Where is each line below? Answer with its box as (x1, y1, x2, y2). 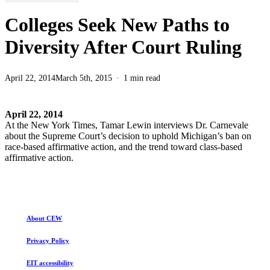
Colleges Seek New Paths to (5, 13, 230, 36)
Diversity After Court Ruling (5, 36, 242, 58)
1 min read (124, 73, 160, 83)
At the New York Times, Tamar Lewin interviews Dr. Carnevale (5, 119, 248, 130)
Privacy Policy (26, 237, 69, 245)
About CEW (26, 215, 62, 222)
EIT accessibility (26, 259, 74, 267)
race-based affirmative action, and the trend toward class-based (5, 141, 242, 152)
